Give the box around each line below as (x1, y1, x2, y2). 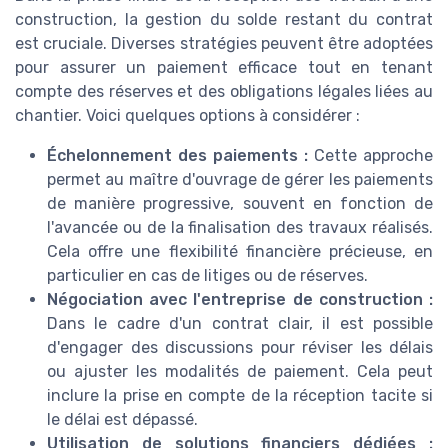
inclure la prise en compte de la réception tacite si (47, 386, 433, 406)
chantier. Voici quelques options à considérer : (15, 106, 360, 126)
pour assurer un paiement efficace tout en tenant (15, 58, 433, 78)
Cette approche (308, 146, 433, 166)
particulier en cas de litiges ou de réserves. (47, 266, 368, 286)
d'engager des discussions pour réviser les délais (47, 338, 433, 358)
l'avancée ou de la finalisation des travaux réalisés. (47, 218, 433, 238)
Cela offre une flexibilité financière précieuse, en (47, 242, 433, 262)
